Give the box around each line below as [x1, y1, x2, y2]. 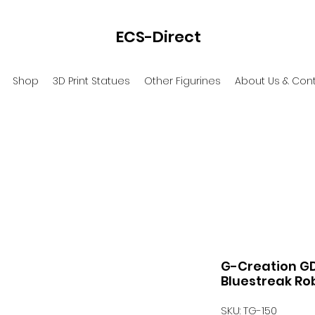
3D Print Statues [52, 74, 130, 88]
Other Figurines [143, 74, 221, 88]
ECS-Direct [116, 26, 202, 48]
